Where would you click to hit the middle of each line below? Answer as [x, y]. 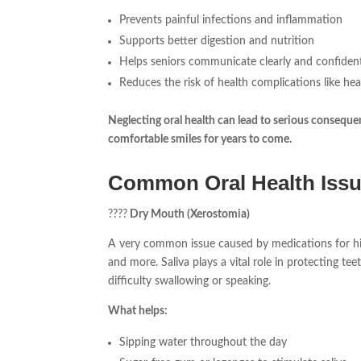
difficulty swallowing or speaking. [190, 282]
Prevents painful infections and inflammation [231, 21]
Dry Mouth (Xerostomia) [189, 215]
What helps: [138, 311]
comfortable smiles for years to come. [200, 140]
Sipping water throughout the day [203, 343]
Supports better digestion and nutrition [217, 41]
